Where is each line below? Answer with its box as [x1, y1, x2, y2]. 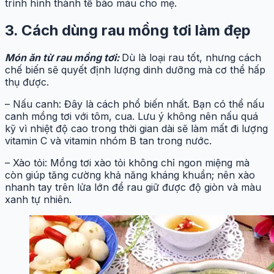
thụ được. [5, 76, 49, 89]
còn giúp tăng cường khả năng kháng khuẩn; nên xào [5, 169, 255, 182]
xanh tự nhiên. [5, 193, 72, 206]
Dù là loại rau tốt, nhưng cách [122, 51, 261, 64]
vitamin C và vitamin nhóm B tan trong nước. [5, 135, 212, 147]
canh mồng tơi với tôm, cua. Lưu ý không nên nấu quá [5, 110, 258, 123]
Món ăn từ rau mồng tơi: [5, 51, 122, 64]
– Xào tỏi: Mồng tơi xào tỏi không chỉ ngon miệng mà [5, 157, 250, 169]
